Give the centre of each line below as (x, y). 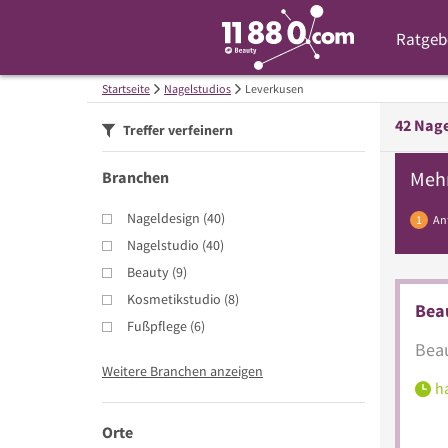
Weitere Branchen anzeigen (182, 370)
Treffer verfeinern (176, 130)
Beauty (148, 271)
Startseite (126, 88)
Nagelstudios (197, 88)
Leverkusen (274, 88)
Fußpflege (157, 325)
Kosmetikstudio (174, 298)
